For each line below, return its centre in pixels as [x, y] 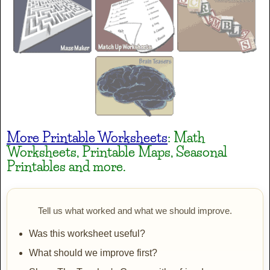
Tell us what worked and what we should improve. [135, 211]
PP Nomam [136, 105]
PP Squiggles [136, 244]
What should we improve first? [93, 253]
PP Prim [136, 174]
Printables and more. [66, 167]
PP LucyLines [136, 36]
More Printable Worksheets [87, 138]
